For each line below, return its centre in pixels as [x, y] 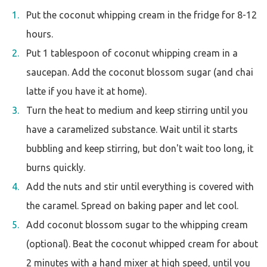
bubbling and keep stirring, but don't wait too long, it [140, 148]
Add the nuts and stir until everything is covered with [140, 187]
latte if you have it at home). [86, 91]
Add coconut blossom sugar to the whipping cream [137, 225]
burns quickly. [56, 167]
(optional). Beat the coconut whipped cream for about [142, 244]
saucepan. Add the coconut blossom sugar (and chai [140, 72]
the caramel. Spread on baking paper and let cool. [132, 206]
